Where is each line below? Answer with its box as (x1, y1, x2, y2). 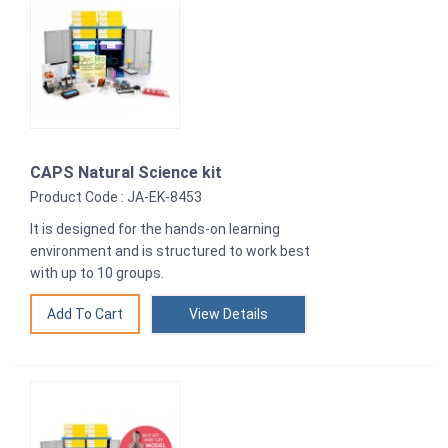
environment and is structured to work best (30, 243, 310, 260)
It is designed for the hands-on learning (30, 221, 280, 238)
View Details (189, 306, 268, 323)
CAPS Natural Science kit (30, 163, 222, 183)
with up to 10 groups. (30, 265, 164, 282)
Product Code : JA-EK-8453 (30, 189, 202, 206)
